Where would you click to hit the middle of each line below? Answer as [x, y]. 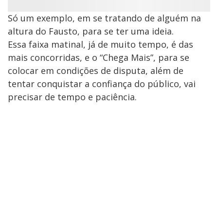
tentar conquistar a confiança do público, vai [102, 83]
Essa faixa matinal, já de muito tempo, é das [100, 44]
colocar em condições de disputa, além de [96, 70]
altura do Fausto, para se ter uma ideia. [91, 31]
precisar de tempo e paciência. [72, 97]
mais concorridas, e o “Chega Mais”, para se [99, 57]
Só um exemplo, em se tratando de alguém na [104, 18]
